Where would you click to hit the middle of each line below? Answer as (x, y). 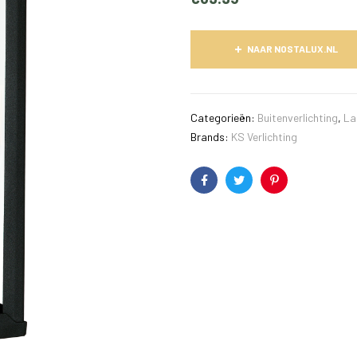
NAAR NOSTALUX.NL (292, 49)
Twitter (256, 192)
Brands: (211, 137)
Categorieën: (224, 118)
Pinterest (296, 192)
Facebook (227, 192)
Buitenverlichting (298, 118)
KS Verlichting (264, 137)
